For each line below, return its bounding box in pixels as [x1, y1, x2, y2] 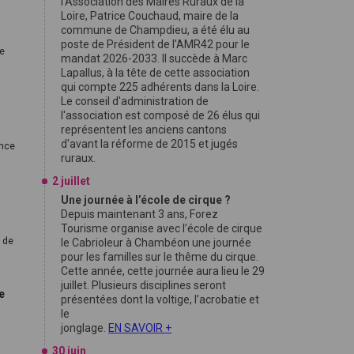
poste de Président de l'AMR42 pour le [61, 38, 250, 51]
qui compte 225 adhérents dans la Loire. [61, 81, 259, 93]
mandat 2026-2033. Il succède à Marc [61, 52, 247, 65]
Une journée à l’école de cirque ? [61, 194, 231, 206]
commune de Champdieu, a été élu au [61, 24, 250, 36]
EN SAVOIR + [108, 322, 171, 334]
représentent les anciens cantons [61, 123, 227, 136]
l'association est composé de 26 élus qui [61, 109, 260, 122]
